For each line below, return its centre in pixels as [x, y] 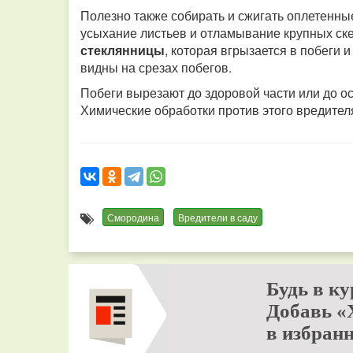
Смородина [133, 217]
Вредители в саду [218, 217]
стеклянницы [123, 50]
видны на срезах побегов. [158, 67]
